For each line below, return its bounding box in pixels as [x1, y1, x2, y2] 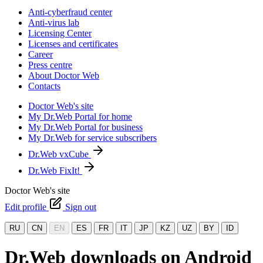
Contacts [28, 81, 60, 91]
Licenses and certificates [28, 39, 118, 49]
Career [28, 49, 53, 59]
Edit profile [5, 202, 49, 212]
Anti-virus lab [28, 18, 79, 28]
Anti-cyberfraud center [28, 7, 112, 17]
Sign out [65, 202, 96, 212]
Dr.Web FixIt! [28, 166, 82, 176]
